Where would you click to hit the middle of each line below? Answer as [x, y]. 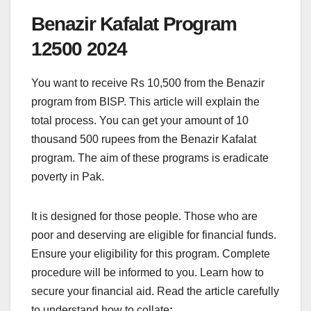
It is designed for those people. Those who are [144, 217]
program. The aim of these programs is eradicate [150, 158]
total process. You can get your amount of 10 [140, 121]
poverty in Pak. [69, 177]
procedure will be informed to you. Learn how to [148, 273]
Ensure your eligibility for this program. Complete [151, 254]
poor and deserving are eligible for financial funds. [154, 235]
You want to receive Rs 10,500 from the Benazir [148, 83]
